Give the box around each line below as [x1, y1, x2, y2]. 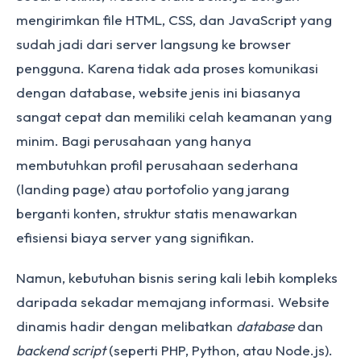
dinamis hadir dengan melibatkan [16, 317, 236, 334]
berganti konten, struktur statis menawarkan [16, 205, 297, 222]
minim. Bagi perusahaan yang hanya [16, 132, 251, 149]
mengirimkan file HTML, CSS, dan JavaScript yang [16, 11, 332, 28]
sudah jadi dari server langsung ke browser [16, 35, 291, 52]
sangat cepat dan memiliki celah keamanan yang [16, 108, 332, 125]
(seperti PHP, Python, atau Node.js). [106, 342, 333, 359]
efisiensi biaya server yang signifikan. [16, 229, 255, 246]
